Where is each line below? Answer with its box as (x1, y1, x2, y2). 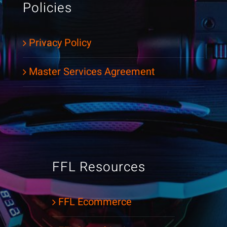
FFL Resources (52, 158, 145, 177)
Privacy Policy (28, 35, 91, 50)
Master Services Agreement (28, 64, 155, 79)
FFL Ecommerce (58, 194, 132, 209)
